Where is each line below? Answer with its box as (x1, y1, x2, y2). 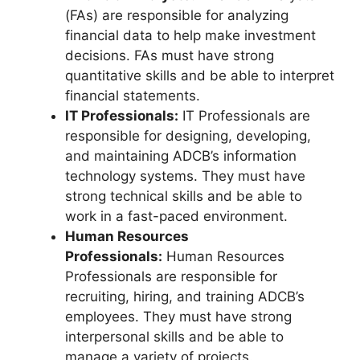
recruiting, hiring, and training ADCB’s (65, 288, 305, 305)
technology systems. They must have (65, 168, 305, 185)
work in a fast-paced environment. (65, 208, 288, 225)
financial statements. (65, 88, 200, 104)
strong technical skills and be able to (65, 188, 302, 205)
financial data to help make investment (65, 27, 316, 44)
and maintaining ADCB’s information (65, 148, 297, 165)
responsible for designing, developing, (65, 128, 311, 145)
